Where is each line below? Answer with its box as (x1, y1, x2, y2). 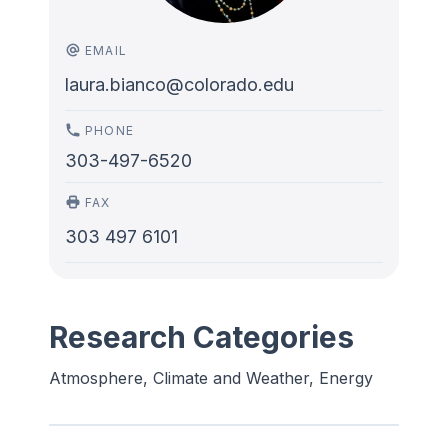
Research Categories (49, 319, 354, 355)
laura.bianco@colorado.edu (65, 74, 294, 95)
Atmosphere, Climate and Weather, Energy (49, 368, 373, 388)
